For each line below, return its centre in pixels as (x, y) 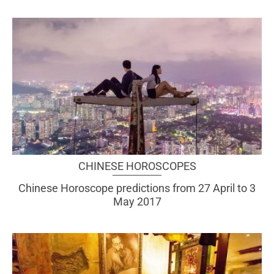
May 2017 (137, 201)
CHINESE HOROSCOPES (137, 166)
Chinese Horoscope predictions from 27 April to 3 (137, 188)
